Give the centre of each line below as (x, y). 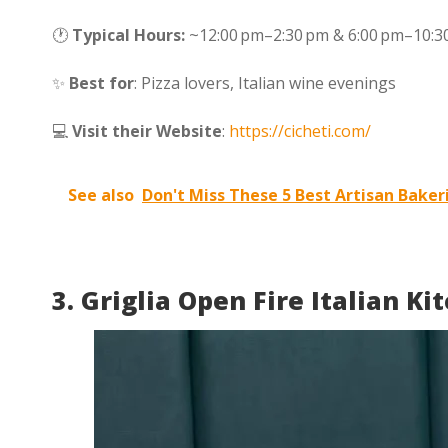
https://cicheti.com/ (300, 130)
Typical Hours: (128, 34)
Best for (101, 82)
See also (101, 194)
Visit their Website (147, 130)
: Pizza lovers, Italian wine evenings (265, 82)
